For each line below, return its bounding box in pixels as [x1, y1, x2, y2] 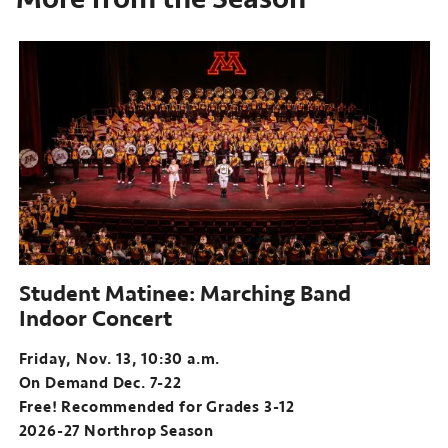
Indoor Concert [18, 304, 172, 334]
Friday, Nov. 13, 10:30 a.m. [18, 349, 224, 370]
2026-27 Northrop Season [18, 421, 214, 442]
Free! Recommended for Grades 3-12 [18, 397, 295, 418]
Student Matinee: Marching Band [18, 279, 351, 309]
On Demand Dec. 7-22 [18, 373, 182, 394]
